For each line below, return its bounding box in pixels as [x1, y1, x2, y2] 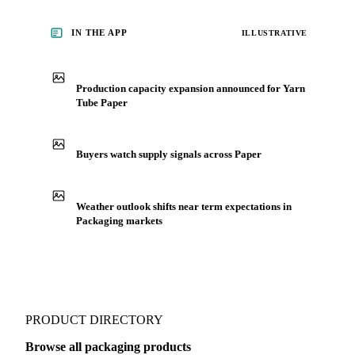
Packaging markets [76, 214, 162, 227]
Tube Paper [76, 96, 128, 109]
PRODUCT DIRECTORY [25, 312, 163, 326]
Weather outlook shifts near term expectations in [76, 200, 292, 212]
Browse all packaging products [25, 339, 191, 353]
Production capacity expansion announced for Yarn [76, 82, 305, 94]
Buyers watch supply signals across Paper [76, 148, 261, 160]
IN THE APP [71, 28, 128, 37]
